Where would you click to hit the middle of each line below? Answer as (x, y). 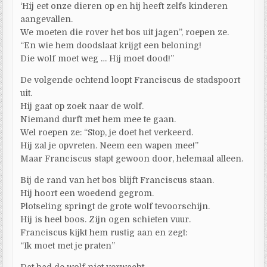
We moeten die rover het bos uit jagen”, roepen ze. (125, 32)
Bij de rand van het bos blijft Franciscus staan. (117, 180)
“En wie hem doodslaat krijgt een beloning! (111, 45)
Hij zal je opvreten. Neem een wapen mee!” (110, 145)
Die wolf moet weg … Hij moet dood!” (97, 58)
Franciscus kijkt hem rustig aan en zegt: (104, 232)
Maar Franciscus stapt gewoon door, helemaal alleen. (132, 158)
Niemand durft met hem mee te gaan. (98, 119)
